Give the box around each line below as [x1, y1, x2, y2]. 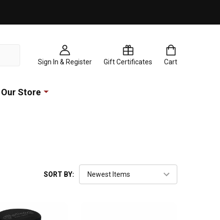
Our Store [1, 87, 41, 97]
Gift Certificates [104, 58, 152, 66]
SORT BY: [44, 170, 74, 178]
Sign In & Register [38, 58, 92, 66]
